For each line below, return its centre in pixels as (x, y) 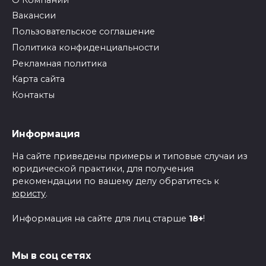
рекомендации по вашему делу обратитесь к (115, 181)
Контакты (33, 95)
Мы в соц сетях (51, 255)
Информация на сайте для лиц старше (100, 218)
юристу (29, 193)
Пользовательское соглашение (83, 32)
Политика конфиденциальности (85, 47)
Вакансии (34, 16)
